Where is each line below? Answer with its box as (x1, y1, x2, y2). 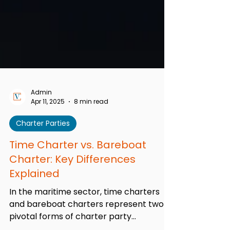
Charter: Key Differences (9, 188, 136, 202)
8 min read (74, 133, 108, 142)
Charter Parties (16, 154, 70, 164)
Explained (9, 202, 60, 217)
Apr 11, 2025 (31, 133, 65, 142)
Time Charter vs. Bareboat (9, 174, 146, 188)
